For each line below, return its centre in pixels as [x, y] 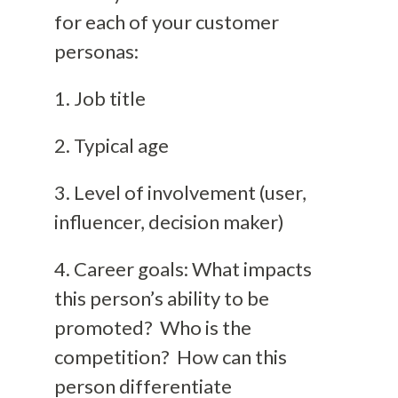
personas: [96, 51]
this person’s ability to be [161, 298]
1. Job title [99, 98]
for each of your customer [166, 21]
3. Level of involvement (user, [180, 192]
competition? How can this [170, 356]
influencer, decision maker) [169, 221]
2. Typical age [111, 145]
